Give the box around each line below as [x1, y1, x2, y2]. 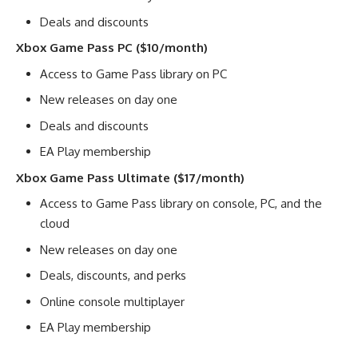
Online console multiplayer [40, 293, 185, 309]
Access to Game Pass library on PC [40, 66, 227, 82]
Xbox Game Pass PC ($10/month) [16, 40, 208, 55]
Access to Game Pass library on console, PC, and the [40, 196, 322, 211]
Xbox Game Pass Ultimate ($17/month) [16, 169, 245, 185]
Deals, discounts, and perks [40, 268, 186, 283]
